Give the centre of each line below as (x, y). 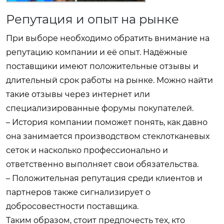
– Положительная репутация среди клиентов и (104, 178)
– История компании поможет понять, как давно (107, 122)
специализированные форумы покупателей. (100, 108)
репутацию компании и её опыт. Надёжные (97, 52)
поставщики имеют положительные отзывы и (102, 66)
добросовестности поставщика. (72, 206)
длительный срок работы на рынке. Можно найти (109, 80)
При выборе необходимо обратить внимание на (108, 38)
